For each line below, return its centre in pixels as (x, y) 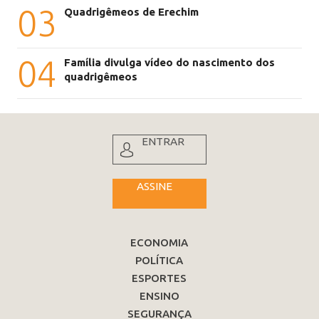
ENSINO (159, 296)
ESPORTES (159, 278)
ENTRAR (163, 142)
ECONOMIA (159, 243)
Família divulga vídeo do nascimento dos (170, 63)
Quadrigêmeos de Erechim (132, 12)
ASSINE (154, 187)
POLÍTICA (159, 261)
